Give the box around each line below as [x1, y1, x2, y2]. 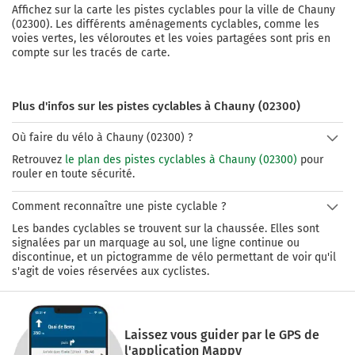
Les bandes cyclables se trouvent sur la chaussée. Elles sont [12, 221, 319, 235]
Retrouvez [12, 152, 65, 166]
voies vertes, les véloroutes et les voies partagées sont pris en [12, 31, 330, 45]
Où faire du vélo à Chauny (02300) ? [12, 130, 193, 144]
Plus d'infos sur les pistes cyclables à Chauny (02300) [12, 98, 300, 113]
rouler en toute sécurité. [12, 166, 135, 181]
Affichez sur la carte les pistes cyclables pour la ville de [12, 2, 298, 17]
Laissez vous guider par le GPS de [124, 326, 319, 342]
